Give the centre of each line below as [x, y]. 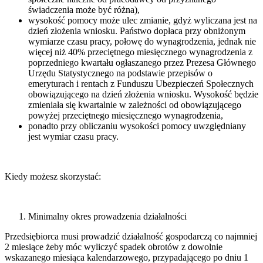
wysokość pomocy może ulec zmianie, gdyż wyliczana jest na [143, 20]
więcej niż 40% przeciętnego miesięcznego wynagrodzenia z [140, 52]
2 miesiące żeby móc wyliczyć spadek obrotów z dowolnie [114, 247]
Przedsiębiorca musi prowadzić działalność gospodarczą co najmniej [131, 236]
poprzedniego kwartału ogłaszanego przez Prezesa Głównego [142, 62]
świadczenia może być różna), [84, 9]
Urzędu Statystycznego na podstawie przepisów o [120, 73]
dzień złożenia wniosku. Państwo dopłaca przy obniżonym [137, 31]
